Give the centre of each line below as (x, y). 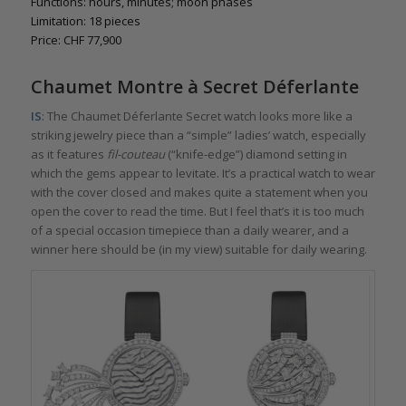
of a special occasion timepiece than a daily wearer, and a (189, 231)
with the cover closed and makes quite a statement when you (199, 193)
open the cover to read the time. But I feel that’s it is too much (197, 212)
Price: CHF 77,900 (76, 40)
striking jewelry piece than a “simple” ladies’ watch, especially (198, 135)
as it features (68, 155)
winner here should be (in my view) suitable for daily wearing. (198, 250)
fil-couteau (135, 155)
